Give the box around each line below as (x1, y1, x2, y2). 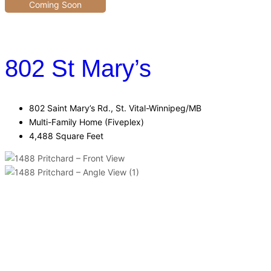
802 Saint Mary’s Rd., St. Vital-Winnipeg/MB (29, 103, 201, 114)
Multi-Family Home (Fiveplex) (29, 117, 144, 128)
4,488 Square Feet (29, 131, 103, 142)
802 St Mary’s (5, 55, 151, 82)
